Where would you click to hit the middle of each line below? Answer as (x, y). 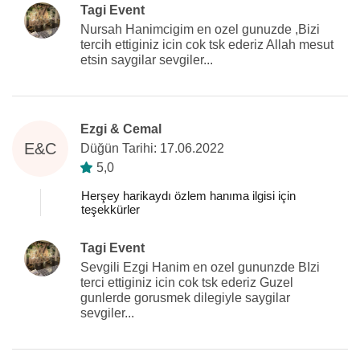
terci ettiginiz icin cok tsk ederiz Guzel (187, 282)
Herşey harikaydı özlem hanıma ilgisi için (188, 196)
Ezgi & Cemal (121, 129)
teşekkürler (110, 209)
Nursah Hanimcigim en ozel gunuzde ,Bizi (200, 29)
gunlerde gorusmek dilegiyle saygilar (185, 298)
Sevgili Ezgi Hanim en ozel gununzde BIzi (200, 267)
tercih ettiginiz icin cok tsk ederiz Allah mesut (207, 45)
